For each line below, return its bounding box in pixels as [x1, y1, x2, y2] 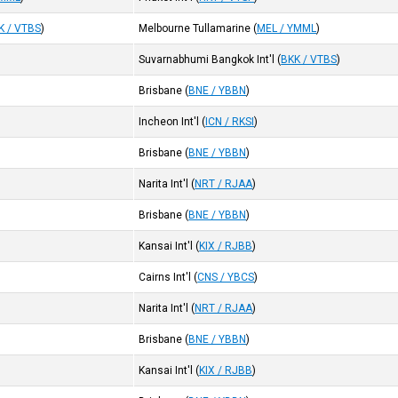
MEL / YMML [257, 22, 317, 35]
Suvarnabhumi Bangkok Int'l [139, 53, 275, 66]
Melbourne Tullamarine [139, 22, 251, 35]
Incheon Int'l [139, 115, 200, 128]
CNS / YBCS [197, 271, 255, 283]
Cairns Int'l [139, 271, 192, 283]
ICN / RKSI [205, 115, 255, 128]
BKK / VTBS [281, 53, 338, 66]
